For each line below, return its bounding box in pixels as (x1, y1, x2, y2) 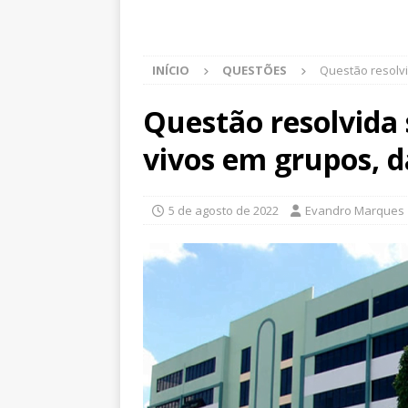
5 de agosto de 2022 (168, 202, 279, 219)
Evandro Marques (305, 202, 404, 219)
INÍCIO (152, 62, 189, 78)
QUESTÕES (222, 62, 287, 78)
